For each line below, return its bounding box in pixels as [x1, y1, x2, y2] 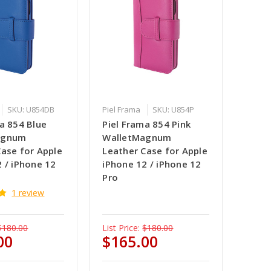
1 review [11, 187, 45, 199]
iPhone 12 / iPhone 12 [102, 158, 201, 171]
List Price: [102, 222, 140, 234]
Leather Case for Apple [102, 145, 207, 157]
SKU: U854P [152, 104, 195, 116]
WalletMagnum [102, 131, 172, 144]
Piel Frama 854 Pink [102, 118, 191, 131]
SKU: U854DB [7, 104, 55, 116]
